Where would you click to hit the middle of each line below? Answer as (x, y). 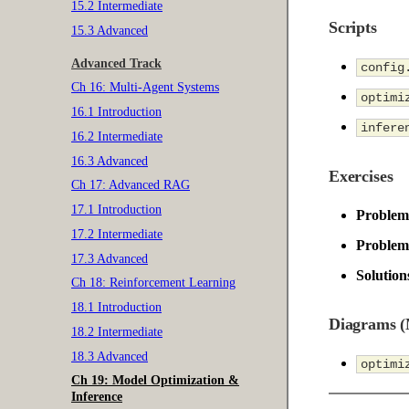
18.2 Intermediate (117, 331)
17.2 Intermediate (117, 234)
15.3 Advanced (110, 31)
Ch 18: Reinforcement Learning (153, 283)
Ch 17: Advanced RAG (131, 185)
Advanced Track (116, 63)
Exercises (361, 176)
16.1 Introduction (116, 112)
